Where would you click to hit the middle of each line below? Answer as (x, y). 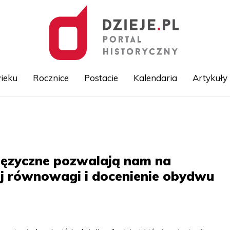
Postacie (101, 78)
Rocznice (51, 78)
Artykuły (210, 78)
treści (124, 137)
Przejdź (127, 114)
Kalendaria (155, 78)
